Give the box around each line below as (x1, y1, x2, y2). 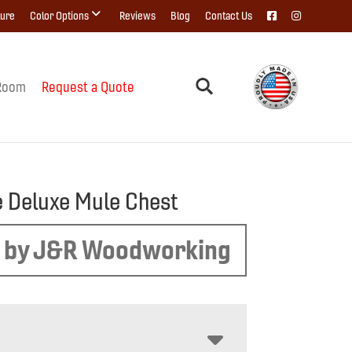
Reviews (119, 9, 156, 23)
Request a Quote (41, 78, 134, 96)
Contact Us (205, 9, 252, 23)
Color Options (30, 9, 89, 23)
